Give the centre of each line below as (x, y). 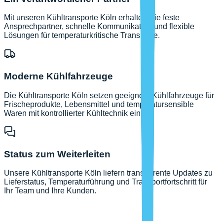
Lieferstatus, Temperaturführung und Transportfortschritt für (106, 182)
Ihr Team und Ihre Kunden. (50, 191)
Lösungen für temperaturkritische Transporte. (82, 36)
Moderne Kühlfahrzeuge (58, 76)
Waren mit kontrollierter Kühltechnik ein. (73, 113)
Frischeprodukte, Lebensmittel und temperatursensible (99, 104)
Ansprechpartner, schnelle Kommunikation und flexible (99, 27)
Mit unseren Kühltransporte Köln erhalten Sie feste (92, 18)
